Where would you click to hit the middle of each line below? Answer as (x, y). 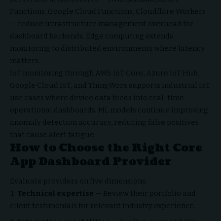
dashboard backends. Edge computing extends (92, 36)
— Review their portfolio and (145, 194)
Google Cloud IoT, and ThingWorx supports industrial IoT (110, 85)
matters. (25, 60)
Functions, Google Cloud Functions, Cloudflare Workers (108, 11)
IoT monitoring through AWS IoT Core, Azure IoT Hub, (105, 73)
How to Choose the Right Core (106, 147)
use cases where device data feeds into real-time (97, 97)
